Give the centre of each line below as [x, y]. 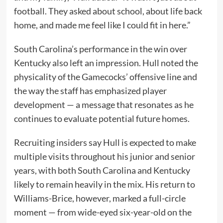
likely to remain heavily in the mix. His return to [104, 184]
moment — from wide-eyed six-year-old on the [103, 212]
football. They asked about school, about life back [108, 11]
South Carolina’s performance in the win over [100, 49]
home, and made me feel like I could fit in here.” [102, 25]
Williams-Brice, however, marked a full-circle [100, 198]
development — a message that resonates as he [104, 105]
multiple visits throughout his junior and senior [104, 157]
